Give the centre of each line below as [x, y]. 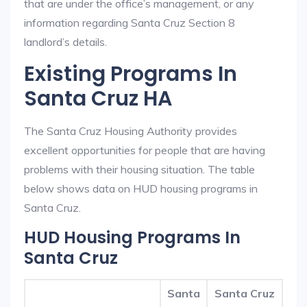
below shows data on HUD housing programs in [141, 188]
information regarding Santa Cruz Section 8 [130, 23]
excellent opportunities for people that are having [145, 150]
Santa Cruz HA [98, 99]
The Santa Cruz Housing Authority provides [131, 131]
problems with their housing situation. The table [139, 169]
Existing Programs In [131, 74]
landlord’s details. [65, 42]
